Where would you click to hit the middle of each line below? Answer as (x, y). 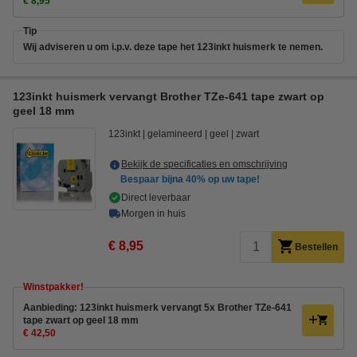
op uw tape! (233, 179)
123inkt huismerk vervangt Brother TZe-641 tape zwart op (169, 96)
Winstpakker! (53, 287)
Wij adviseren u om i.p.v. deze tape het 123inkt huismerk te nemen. (173, 47)
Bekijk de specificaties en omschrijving (204, 164)
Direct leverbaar (156, 198)
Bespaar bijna (153, 179)
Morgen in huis (153, 214)
